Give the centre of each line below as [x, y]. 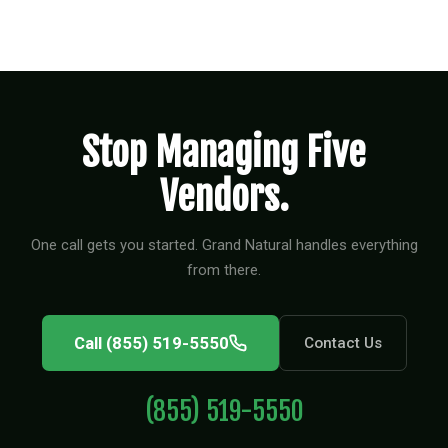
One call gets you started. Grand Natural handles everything [224, 245]
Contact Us [342, 343]
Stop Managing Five [224, 152]
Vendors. [224, 196]
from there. [224, 270]
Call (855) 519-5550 [151, 343]
